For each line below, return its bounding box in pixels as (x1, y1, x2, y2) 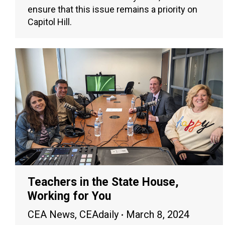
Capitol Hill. (28, 17, 72, 28)
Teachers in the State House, (28, 175, 179, 189)
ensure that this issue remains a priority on (28, 4, 197, 15)
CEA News (28, 208, 75, 221)
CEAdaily (79, 208, 119, 221)
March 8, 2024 (126, 208, 189, 221)
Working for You (28, 189, 111, 203)
